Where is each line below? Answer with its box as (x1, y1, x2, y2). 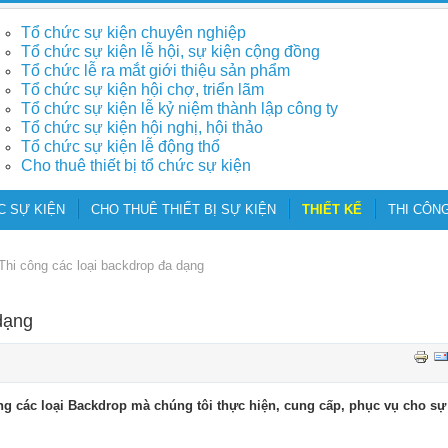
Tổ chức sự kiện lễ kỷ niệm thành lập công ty (21, 100, 338, 117)
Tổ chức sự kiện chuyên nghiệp (21, 24, 246, 41)
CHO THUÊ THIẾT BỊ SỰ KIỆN (91, 202, 276, 217)
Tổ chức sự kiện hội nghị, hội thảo (21, 119, 263, 136)
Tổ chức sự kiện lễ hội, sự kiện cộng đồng (21, 43, 320, 60)
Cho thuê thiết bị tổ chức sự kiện (21, 157, 251, 174)
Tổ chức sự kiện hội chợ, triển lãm (21, 81, 264, 98)
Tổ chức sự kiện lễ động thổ (21, 138, 220, 155)
